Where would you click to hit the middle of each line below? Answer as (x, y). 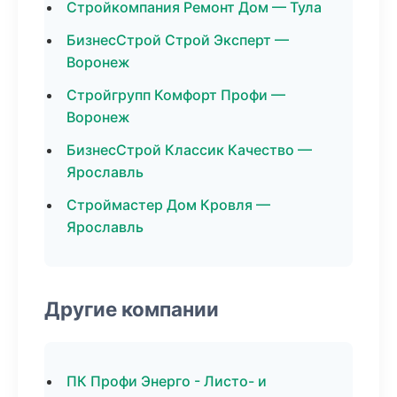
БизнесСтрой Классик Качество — (189, 150)
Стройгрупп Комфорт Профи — (176, 95)
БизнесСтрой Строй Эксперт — (178, 40)
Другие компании (132, 309)
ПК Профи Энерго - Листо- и (167, 381)
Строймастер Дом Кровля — (168, 205)
